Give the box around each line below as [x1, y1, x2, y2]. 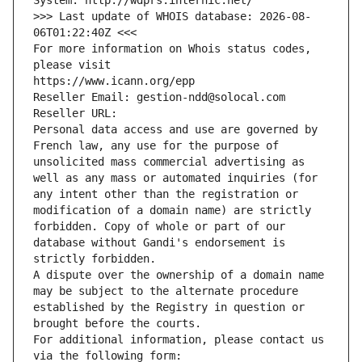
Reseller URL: [33, 107, 124, 120]
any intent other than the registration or [33, 187, 298, 201]
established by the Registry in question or [33, 301, 305, 314]
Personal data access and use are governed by [33, 123, 318, 137]
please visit [33, 58, 111, 72]
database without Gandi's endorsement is [33, 236, 285, 250]
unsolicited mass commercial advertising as [33, 155, 305, 169]
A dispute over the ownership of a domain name [33, 268, 324, 282]
